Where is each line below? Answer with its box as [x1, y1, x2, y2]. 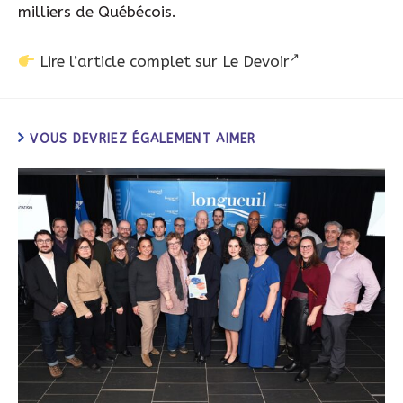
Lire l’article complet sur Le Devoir [40, 52, 291, 71]
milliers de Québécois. [18, 2, 176, 21]
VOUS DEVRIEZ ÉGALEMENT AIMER [30, 130, 256, 147]
